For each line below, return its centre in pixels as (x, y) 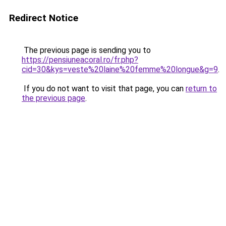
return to (201, 89)
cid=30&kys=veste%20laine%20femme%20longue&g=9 (120, 69)
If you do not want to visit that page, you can (104, 89)
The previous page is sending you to (86, 50)
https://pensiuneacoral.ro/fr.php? (80, 60)
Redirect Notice (44, 18)
